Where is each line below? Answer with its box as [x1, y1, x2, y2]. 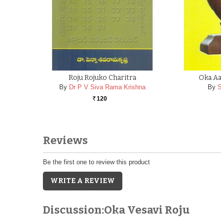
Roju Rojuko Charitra [68, 73, 136, 82]
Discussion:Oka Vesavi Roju [43, 203, 190, 217]
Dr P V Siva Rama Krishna [69, 83, 146, 91]
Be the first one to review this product [43, 158, 150, 166]
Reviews [43, 133, 88, 147]
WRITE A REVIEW [50, 176, 115, 185]
